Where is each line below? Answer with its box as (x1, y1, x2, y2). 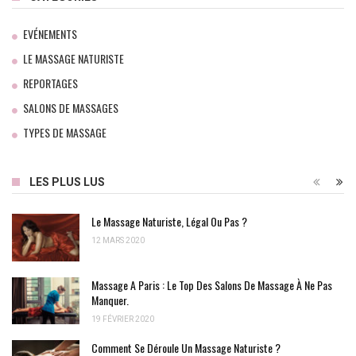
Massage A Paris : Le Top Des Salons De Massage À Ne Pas (91, 276, 332, 293)
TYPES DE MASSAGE (23, 124, 106, 141)
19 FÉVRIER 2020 (91, 314, 154, 323)
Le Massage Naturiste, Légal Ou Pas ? (91, 213, 247, 230)
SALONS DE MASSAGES (23, 99, 118, 117)
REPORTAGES (23, 75, 78, 92)
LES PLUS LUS (29, 176, 105, 189)
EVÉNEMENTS (23, 25, 77, 43)
